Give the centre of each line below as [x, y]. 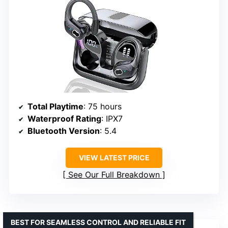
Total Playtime [55, 106]
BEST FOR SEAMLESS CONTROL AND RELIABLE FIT [98, 222]
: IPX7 [112, 118]
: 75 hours [103, 106]
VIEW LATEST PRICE [114, 157]
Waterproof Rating [64, 118]
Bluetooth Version [64, 131]
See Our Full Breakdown [114, 174]
